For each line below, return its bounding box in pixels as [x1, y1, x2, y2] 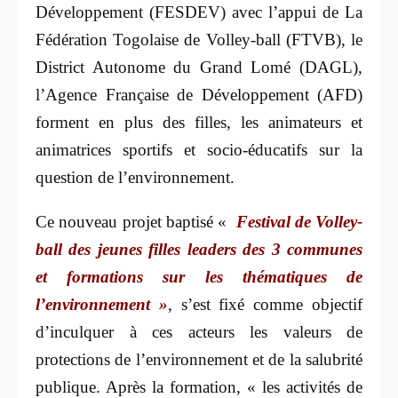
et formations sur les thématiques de [36, 267, 362, 287]
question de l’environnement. [36, 167, 235, 187]
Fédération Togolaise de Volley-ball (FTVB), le [36, 29, 362, 49]
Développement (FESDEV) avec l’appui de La [36, 2, 362, 21]
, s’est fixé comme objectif [167, 295, 363, 314]
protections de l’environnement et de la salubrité [36, 350, 362, 370]
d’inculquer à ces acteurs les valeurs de [36, 322, 362, 342]
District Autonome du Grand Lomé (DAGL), [36, 57, 362, 76]
